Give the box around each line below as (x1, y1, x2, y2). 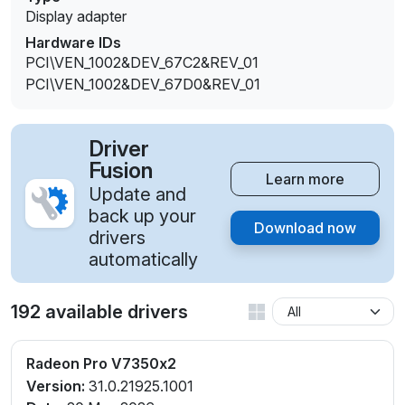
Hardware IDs (25, 33, 121, 52)
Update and (89, 184, 186, 206)
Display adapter (25, 7, 127, 26)
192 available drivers (11, 300, 188, 323)
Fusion (89, 157, 153, 184)
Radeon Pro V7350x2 (26, 354, 176, 373)
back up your (89, 205, 196, 228)
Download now (254, 219, 356, 238)
